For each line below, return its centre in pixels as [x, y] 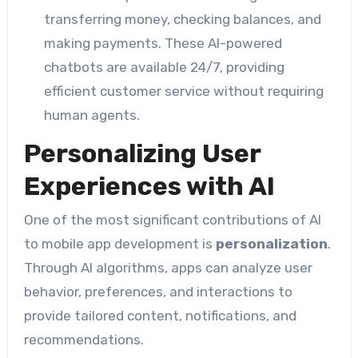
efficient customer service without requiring [184, 91]
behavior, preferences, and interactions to [158, 292]
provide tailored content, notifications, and [160, 316]
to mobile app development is [119, 244]
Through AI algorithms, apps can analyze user [168, 268]
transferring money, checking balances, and [183, 20]
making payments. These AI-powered [163, 44]
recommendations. [84, 340]
